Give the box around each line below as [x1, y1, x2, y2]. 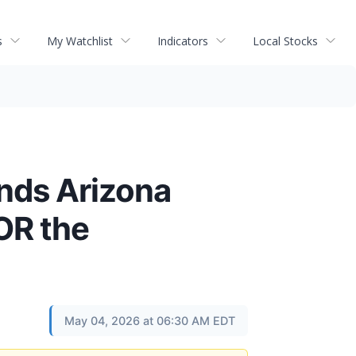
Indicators [157, 33, 208, 48]
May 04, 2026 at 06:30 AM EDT [64, 314, 235, 327]
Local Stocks [253, 33, 318, 48]
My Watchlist [47, 33, 113, 48]
